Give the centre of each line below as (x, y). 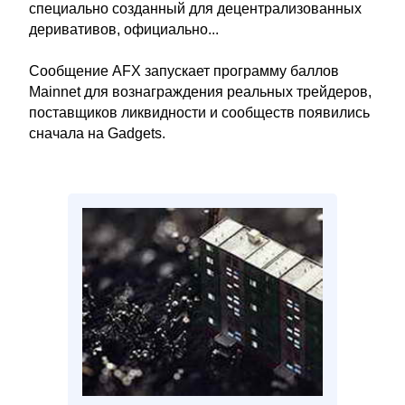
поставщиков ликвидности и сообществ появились (199, 113)
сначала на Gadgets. (97, 133)
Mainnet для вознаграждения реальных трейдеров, (200, 92)
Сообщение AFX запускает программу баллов (184, 71)
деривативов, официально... (124, 29)
